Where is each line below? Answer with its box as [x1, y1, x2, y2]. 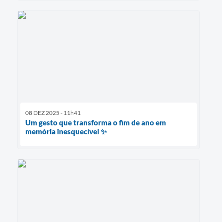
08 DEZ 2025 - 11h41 [25, 109, 81, 116]
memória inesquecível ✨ [25, 126, 107, 136]
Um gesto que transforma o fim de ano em [25, 117, 166, 127]
